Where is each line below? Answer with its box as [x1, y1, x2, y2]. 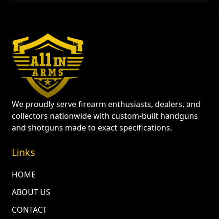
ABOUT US [12, 186, 50, 197]
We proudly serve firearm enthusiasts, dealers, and [12, 98, 200, 109]
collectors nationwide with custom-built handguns [12, 110, 198, 121]
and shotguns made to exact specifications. [12, 122, 172, 133]
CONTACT [12, 204, 47, 215]
